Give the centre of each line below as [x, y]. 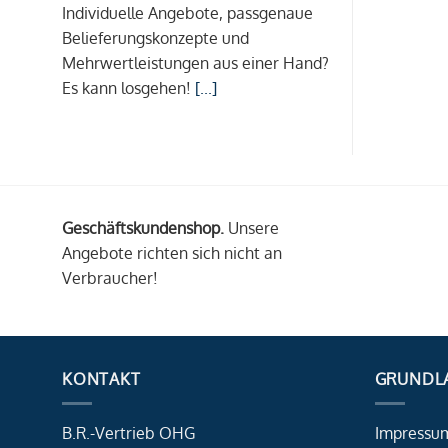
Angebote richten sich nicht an [172, 253]
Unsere [251, 228]
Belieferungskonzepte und [155, 38]
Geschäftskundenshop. [143, 228]
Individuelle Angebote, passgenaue [187, 13]
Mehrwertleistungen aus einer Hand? [195, 63]
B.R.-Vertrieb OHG [128, 433]
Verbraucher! [110, 278]
